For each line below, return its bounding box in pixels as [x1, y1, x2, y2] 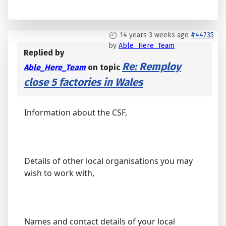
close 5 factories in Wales [24, 76, 143, 89]
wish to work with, [24, 167, 94, 179]
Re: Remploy [122, 61, 181, 74]
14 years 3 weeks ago [120, 31, 189, 40]
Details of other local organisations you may [24, 155, 193, 167]
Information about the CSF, [24, 107, 127, 119]
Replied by [24, 48, 64, 58]
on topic [86, 63, 122, 73]
